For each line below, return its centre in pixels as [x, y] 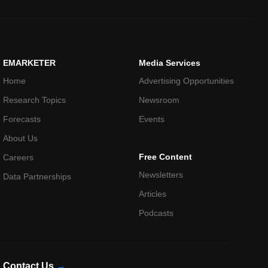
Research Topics [35, 100]
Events [151, 119]
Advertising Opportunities [186, 80]
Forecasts [22, 119]
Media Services [169, 63]
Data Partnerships [37, 176]
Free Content [165, 156]
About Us [21, 138]
